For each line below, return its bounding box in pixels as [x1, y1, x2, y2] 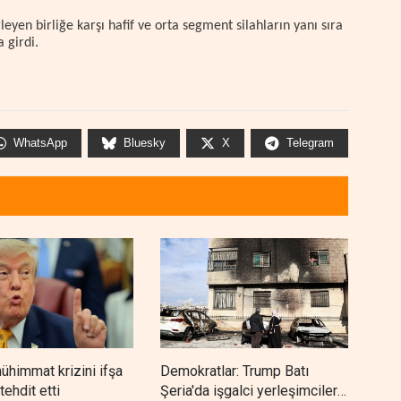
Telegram [286, 136, 334, 150]
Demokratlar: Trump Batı [160, 363, 309, 380]
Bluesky [124, 136, 166, 150]
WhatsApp [13, 136, 67, 150]
